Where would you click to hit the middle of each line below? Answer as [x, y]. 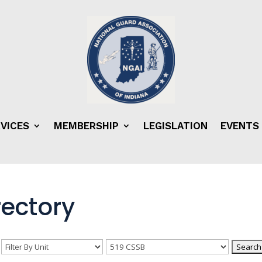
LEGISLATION [175, 125]
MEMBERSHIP [86, 125]
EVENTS [239, 125]
